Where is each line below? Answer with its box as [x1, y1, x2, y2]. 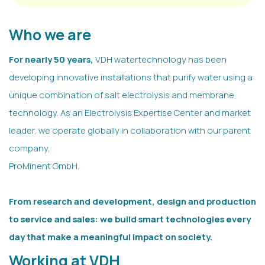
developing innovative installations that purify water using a [9, 71, 253, 83]
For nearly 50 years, [9, 53, 95, 66]
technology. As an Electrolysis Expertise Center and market [9, 106, 251, 119]
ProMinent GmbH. [9, 160, 79, 172]
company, [9, 142, 50, 154]
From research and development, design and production [9, 195, 256, 208]
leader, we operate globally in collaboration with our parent [9, 124, 251, 137]
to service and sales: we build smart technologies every [9, 213, 251, 225]
